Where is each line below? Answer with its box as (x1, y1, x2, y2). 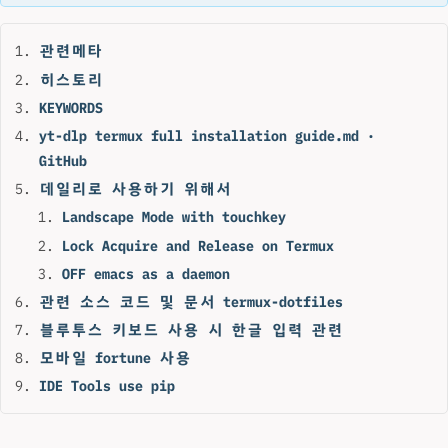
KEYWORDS (39, 98, 104, 116)
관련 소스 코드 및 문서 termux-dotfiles (39, 292, 344, 310)
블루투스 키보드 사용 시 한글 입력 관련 (39, 321, 344, 339)
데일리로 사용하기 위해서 (39, 180, 232, 198)
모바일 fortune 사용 (39, 349, 192, 367)
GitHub (39, 151, 88, 169)
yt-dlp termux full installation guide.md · (39, 126, 376, 144)
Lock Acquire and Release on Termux (61, 236, 334, 254)
